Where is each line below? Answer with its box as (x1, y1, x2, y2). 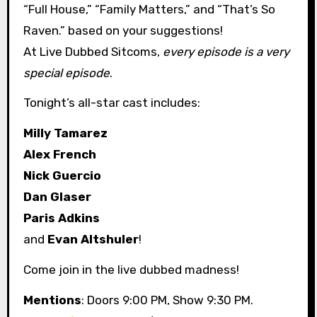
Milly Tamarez (23, 126, 108, 141)
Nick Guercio (23, 168, 101, 183)
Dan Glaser (23, 190, 91, 204)
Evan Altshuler (47, 232, 139, 247)
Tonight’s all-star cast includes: (23, 96, 200, 110)
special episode (23, 65, 110, 80)
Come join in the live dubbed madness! (23, 263, 239, 277)
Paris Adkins (23, 211, 100, 226)
